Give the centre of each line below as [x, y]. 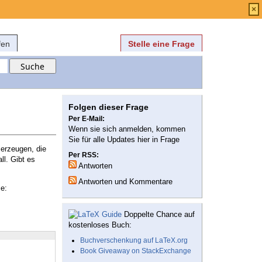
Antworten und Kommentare [125, 182]
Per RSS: [84, 155]
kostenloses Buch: [100, 225]
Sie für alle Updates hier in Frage [124, 140]
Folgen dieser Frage [108, 107]
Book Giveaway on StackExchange [136, 251]
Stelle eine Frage [161, 44]
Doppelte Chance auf [158, 215]
